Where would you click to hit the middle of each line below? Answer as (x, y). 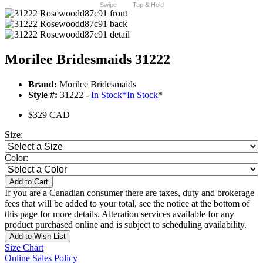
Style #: (43, 95)
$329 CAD (49, 115)
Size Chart (24, 248)
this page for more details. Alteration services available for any (119, 214)
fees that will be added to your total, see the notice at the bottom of (127, 204)
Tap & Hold (148, 5)
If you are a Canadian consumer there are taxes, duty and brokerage (129, 193)
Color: (16, 158)
